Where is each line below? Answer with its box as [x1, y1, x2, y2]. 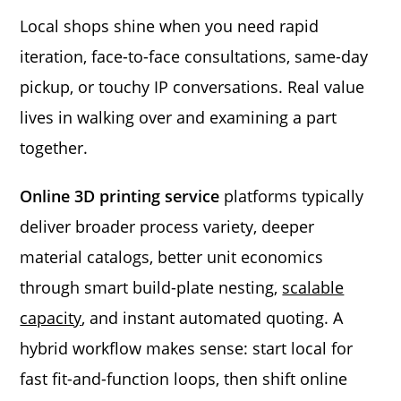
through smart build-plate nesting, [20, 276, 283, 298]
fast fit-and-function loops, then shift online [20, 367, 348, 389]
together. [20, 136, 93, 158]
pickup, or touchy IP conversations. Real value [20, 75, 365, 98]
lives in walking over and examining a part [20, 106, 337, 128]
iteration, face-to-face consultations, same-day [20, 45, 369, 67]
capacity [20, 306, 82, 328]
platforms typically [219, 184, 364, 207]
